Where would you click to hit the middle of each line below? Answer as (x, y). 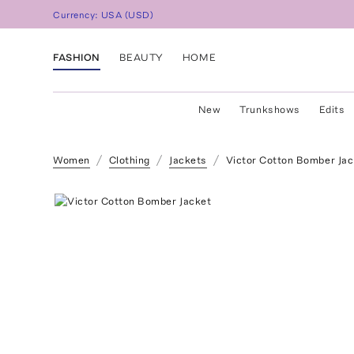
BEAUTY (141, 57)
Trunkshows (270, 109)
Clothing (129, 160)
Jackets (188, 160)
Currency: (77, 15)
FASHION (77, 57)
